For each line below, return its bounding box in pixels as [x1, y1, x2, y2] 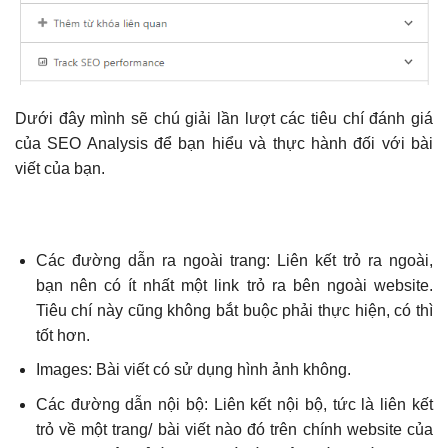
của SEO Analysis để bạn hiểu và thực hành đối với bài [15, 135, 433, 153]
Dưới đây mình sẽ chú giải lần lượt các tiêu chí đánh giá [15, 110, 433, 128]
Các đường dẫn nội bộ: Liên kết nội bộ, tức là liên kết [35, 396, 433, 413]
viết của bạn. [15, 160, 105, 178]
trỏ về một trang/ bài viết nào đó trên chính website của [35, 421, 433, 438]
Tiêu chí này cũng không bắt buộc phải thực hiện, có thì [35, 301, 433, 319]
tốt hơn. [35, 326, 90, 344]
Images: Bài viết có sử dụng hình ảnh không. [35, 361, 351, 379]
